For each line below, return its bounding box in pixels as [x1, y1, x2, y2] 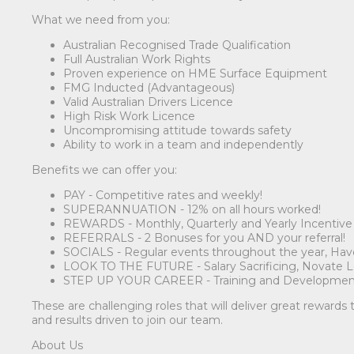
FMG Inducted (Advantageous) [63, 80, 235, 95]
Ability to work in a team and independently [63, 137, 304, 152]
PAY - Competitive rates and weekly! [63, 187, 263, 202]
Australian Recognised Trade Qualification [63, 37, 292, 52]
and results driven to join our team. [32, 312, 224, 327]
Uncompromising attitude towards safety [63, 122, 292, 137]
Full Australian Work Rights [63, 51, 211, 66]
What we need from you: [32, 12, 171, 27]
